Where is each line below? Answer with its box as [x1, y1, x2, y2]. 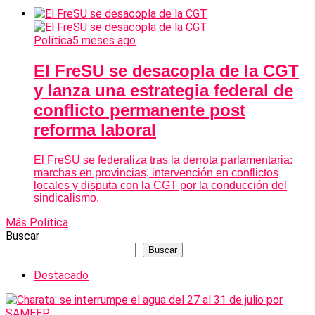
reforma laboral [34, 120, 156, 140]
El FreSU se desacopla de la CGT [34, 61, 299, 81]
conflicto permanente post [34, 101, 245, 120]
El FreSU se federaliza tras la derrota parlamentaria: [34, 153, 292, 166]
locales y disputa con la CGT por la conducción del [34, 179, 287, 191]
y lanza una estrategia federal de [34, 81, 293, 101]
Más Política [6, 215, 68, 229]
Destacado [34, 268, 89, 282]
